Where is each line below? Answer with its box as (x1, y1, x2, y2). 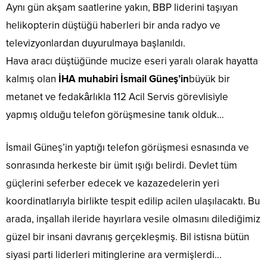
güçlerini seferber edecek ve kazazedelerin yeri (6, 177, 219, 190)
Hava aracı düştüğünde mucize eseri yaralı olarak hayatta (6, 55, 258, 68)
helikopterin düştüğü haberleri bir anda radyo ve (6, 19, 221, 32)
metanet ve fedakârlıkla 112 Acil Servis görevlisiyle (6, 91, 228, 104)
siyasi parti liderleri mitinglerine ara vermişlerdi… (6, 249, 222, 262)
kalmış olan (6, 73, 56, 86)
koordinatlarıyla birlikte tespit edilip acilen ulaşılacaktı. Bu (6, 195, 260, 208)
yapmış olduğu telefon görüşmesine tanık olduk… (6, 108, 224, 122)
